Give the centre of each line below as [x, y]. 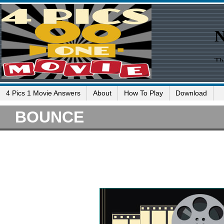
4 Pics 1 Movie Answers [43, 93]
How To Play [143, 93]
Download [191, 93]
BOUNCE [49, 117]
